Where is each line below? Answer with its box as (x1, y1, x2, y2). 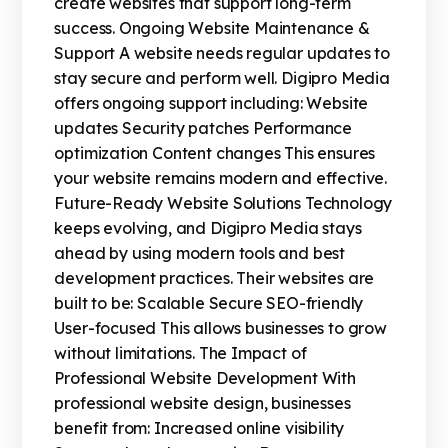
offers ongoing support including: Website (54, 93, 369, 114)
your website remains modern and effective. (54, 168, 388, 189)
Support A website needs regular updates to (54, 43, 391, 64)
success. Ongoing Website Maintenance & (54, 18, 370, 39)
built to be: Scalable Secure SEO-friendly (54, 293, 364, 314)
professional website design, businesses (54, 393, 351, 414)
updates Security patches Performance (54, 118, 353, 139)
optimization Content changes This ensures (54, 143, 376, 164)
